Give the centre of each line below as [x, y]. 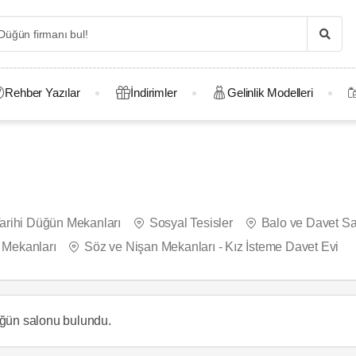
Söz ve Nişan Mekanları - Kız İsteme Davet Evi [212, 247]
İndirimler [154, 93]
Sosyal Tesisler [191, 223]
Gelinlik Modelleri [270, 93]
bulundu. [85, 320]
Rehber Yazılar [43, 93]
